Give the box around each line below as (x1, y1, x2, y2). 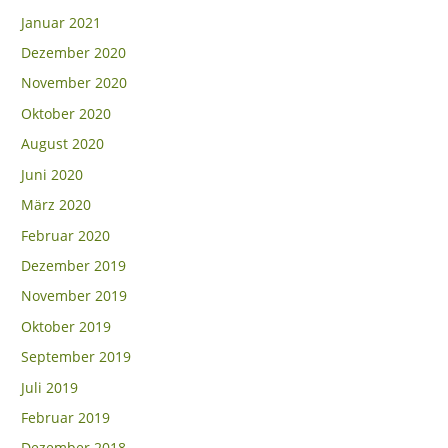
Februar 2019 (21, 407, 111, 427)
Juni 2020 (21, 164, 84, 184)
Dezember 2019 (21, 255, 127, 275)
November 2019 (21, 286, 128, 306)
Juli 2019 (21, 377, 79, 397)
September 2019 (21, 347, 132, 367)
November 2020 (21, 73, 128, 93)
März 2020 (21, 195, 92, 215)
